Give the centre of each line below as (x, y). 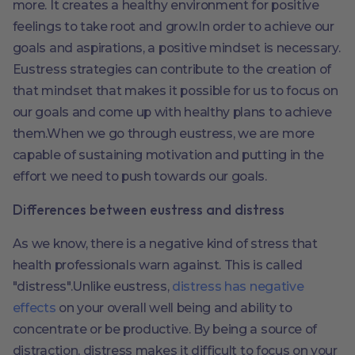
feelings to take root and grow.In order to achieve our (173, 27)
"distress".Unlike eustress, (92, 286)
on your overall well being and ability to (174, 307)
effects (34, 307)
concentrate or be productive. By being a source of (164, 329)
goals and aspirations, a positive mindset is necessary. (176, 48)
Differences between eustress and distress (148, 210)
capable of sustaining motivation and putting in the (168, 155)
